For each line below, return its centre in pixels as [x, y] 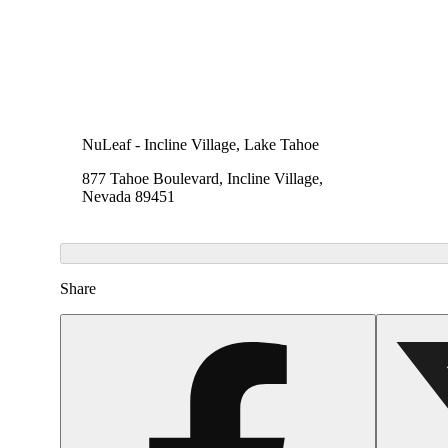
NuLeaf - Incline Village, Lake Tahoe [200, 145]
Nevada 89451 [128, 197]
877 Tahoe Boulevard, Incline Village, [202, 179]
